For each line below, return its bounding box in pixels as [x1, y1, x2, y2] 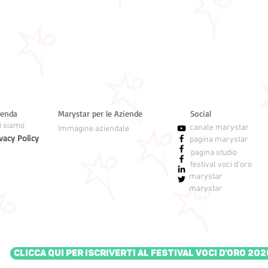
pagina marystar [190, 135, 248, 145]
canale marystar [189, 123, 249, 133]
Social [190, 108, 211, 118]
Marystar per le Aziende [58, 108, 142, 118]
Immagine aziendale [58, 124, 129, 134]
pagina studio [191, 148, 237, 158]
